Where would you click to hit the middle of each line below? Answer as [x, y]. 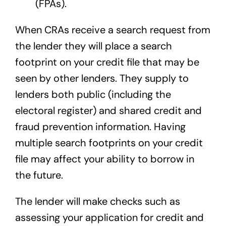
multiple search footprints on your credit [109, 143]
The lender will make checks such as [97, 202]
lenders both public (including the [93, 95]
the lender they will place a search [93, 46]
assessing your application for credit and [109, 218]
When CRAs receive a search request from [112, 30]
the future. [39, 175]
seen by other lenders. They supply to [102, 78]
